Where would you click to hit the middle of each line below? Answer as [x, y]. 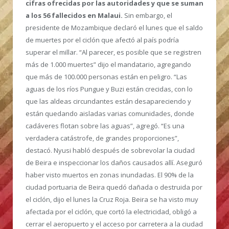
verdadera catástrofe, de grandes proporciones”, [102, 138]
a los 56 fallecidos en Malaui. [75, 16]
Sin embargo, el [148, 16]
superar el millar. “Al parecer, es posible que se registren [113, 52]
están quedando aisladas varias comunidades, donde [110, 114]
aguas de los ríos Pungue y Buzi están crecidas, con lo [109, 89]
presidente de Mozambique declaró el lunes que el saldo [114, 28]
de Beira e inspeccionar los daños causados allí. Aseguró [114, 163]
